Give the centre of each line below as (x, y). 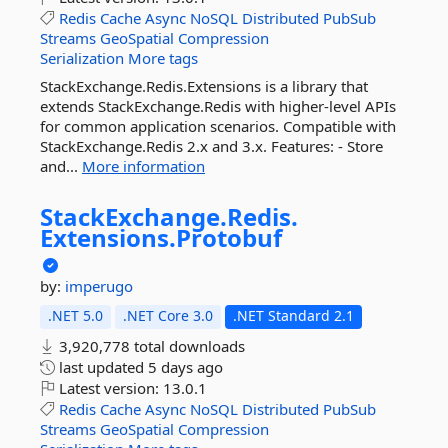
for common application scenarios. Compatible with (218, 126)
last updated (101, 367)
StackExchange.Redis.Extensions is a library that (204, 86)
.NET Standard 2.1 (293, 315)
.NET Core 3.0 (168, 315)
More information (143, 166)
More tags (163, 58)
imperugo (99, 286)
